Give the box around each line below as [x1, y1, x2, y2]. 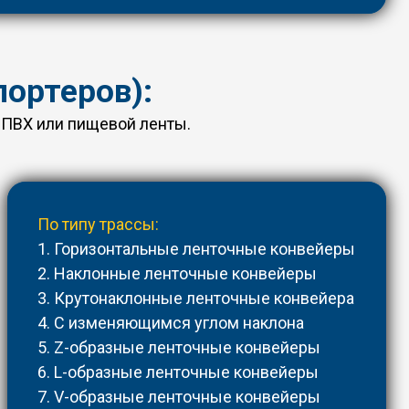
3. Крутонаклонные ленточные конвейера [37, 288, 355, 309]
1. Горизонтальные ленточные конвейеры [37, 239, 356, 259]
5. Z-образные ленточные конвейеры [37, 338, 321, 358]
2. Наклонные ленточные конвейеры [37, 264, 318, 284]
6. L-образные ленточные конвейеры [37, 362, 320, 383]
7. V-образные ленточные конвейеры [37, 387, 321, 407]
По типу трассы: [37, 215, 160, 235]
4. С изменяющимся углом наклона [37, 313, 305, 333]
